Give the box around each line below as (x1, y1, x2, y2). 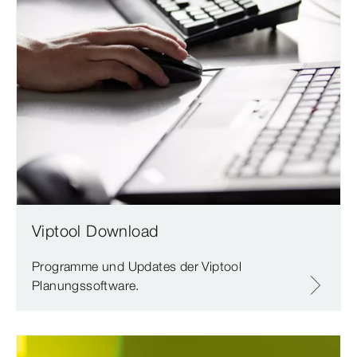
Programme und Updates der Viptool (32, 258, 242, 275)
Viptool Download (32, 221, 159, 241)
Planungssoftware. (32, 277, 139, 294)
